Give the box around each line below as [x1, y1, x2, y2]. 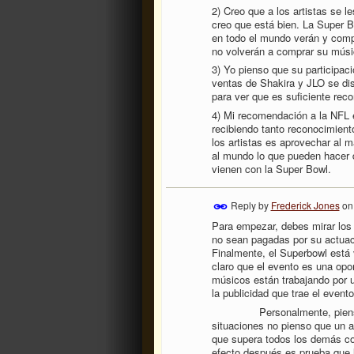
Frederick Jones [270, 198, 340, 212]
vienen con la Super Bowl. [211, 160, 331, 176]
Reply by [228, 198, 271, 212]
